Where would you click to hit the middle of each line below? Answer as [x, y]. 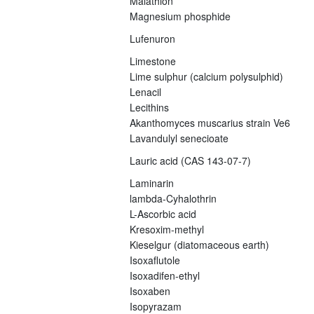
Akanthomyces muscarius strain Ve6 [210, 122]
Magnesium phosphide [180, 16]
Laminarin [151, 183]
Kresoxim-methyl [166, 229]
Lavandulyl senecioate [179, 138]
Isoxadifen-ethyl [164, 275]
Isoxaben [150, 291]
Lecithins [149, 107]
